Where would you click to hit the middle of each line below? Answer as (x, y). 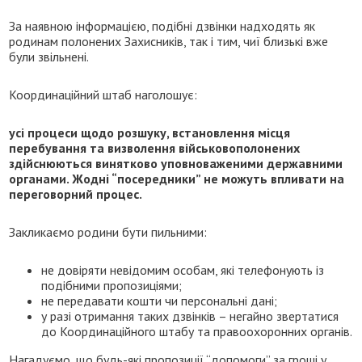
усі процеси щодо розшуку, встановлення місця (150, 132)
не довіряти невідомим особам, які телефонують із (183, 269)
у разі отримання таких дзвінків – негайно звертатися (190, 316)
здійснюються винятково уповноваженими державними (176, 163)
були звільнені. (49, 56)
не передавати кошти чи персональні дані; (160, 300)
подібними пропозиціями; (112, 285)
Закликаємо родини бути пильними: (108, 232)
